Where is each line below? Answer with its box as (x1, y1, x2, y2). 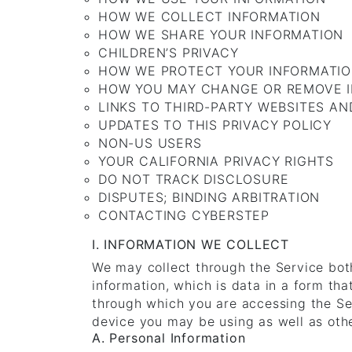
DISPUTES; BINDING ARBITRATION (98, 189, 321, 205)
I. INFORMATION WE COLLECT (92, 236, 289, 252)
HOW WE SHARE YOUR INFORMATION (98, 27, 344, 42)
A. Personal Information (92, 330, 246, 346)
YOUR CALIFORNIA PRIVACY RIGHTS (98, 153, 334, 169)
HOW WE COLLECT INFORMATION (98, 9, 321, 24)
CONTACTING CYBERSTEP (98, 207, 269, 223)
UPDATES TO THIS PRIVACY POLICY (98, 117, 332, 133)
